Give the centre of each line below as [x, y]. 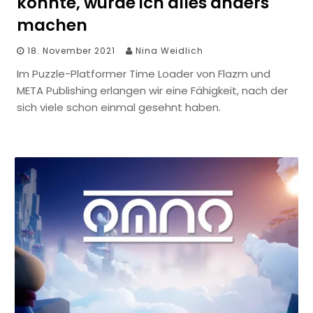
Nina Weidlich [169, 50]
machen [52, 25]
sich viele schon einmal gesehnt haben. [119, 107]
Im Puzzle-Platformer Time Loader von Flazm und [144, 73]
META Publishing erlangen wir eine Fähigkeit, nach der [152, 90]
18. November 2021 [71, 50]
